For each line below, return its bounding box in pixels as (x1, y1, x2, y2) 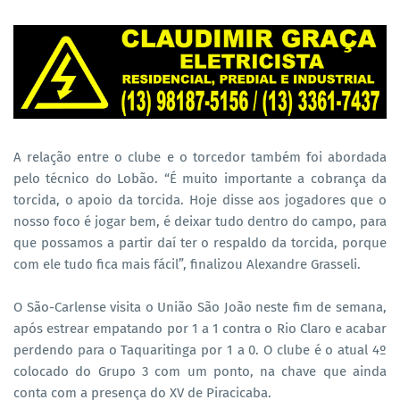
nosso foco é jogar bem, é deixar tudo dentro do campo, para (13, 212, 387, 229)
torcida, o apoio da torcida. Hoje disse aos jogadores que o (13, 191, 387, 208)
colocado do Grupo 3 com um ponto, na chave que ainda (13, 362, 387, 379)
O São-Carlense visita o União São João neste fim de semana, (13, 298, 387, 315)
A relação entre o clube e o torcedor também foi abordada (13, 148, 387, 165)
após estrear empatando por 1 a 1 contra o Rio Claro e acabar (13, 320, 387, 337)
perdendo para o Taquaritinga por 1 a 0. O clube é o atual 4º (13, 341, 387, 358)
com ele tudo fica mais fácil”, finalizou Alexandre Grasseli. (13, 255, 361, 272)
